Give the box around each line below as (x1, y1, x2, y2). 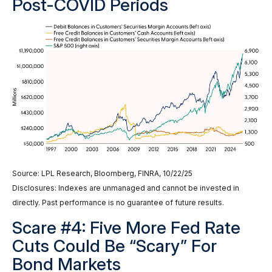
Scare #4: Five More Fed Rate (12, 217, 240, 238)
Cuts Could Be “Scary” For (12, 235, 217, 256)
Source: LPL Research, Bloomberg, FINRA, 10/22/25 (12, 168, 192, 178)
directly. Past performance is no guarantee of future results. (12, 197, 224, 207)
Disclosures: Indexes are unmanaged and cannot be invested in (12, 183, 239, 192)
